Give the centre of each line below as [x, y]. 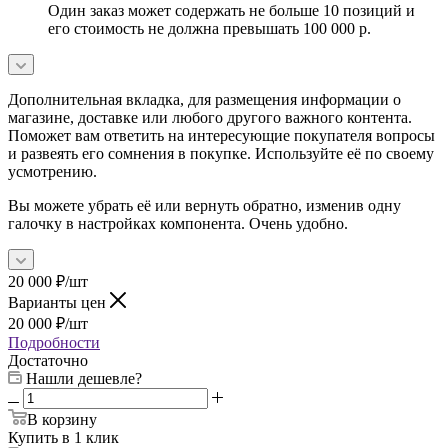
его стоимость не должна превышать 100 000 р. [209, 28]
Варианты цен [59, 302]
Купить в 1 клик [63, 437]
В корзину [62, 419]
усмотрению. [52, 171]
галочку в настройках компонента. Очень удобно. [178, 223]
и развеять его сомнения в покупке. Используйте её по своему [221, 153]
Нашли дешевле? [84, 378]
